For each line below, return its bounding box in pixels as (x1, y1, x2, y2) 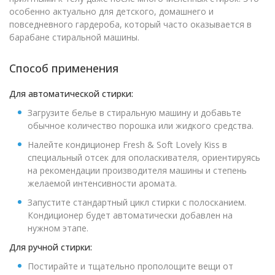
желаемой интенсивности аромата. (28, 177, 177, 189)
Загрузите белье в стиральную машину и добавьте (28, 107, 241, 118)
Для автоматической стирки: (9, 88, 133, 99)
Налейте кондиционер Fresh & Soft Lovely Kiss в (28, 139, 227, 150)
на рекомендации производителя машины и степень (28, 165, 247, 176)
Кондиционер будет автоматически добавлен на (28, 209, 233, 221)
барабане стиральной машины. (9, 31, 139, 43)
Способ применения (9, 61, 118, 76)
